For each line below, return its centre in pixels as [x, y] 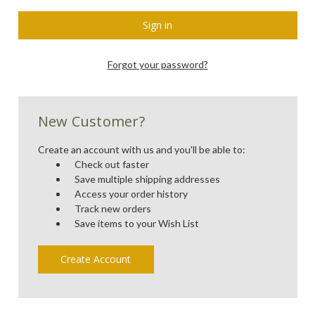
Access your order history [131, 193]
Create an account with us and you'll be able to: [141, 149]
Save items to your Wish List [137, 223]
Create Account [96, 259]
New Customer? [91, 121]
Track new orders [113, 208]
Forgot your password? [157, 64]
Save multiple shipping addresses [148, 179]
